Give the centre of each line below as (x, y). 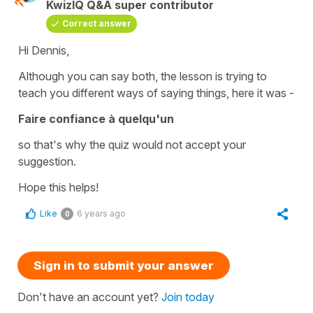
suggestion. (47, 161)
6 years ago (101, 213)
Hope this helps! (58, 187)
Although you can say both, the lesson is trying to (143, 76)
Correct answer (97, 23)
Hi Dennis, (45, 50)
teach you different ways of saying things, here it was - (156, 93)
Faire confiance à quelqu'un (96, 118)
